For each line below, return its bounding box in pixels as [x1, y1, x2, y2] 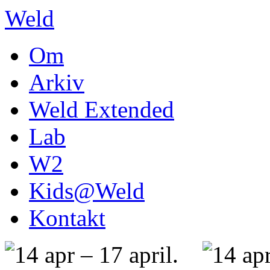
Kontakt [29, 205, 105, 231]
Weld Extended [29, 96, 174, 122]
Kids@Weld [29, 178, 145, 204]
